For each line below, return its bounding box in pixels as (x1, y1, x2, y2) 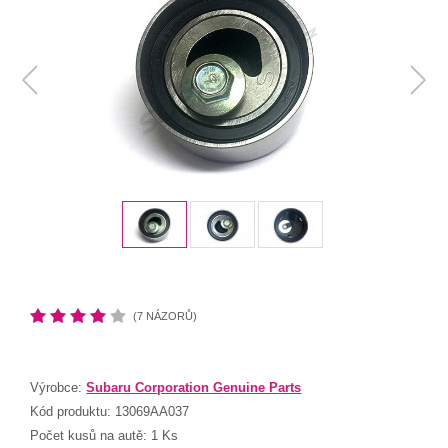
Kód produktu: (30, 404, 116, 420)
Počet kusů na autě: (30, 428, 152, 444)
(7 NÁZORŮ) (133, 310, 198, 323)
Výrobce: (30, 380, 87, 396)
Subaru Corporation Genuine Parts (86, 380, 302, 396)
